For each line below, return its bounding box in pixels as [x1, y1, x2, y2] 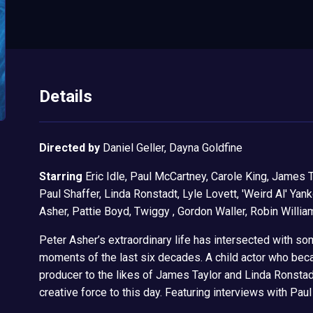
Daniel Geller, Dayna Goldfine [102, 141, 242, 155]
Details [38, 87, 92, 107]
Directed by [38, 141, 100, 155]
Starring [38, 170, 82, 184]
